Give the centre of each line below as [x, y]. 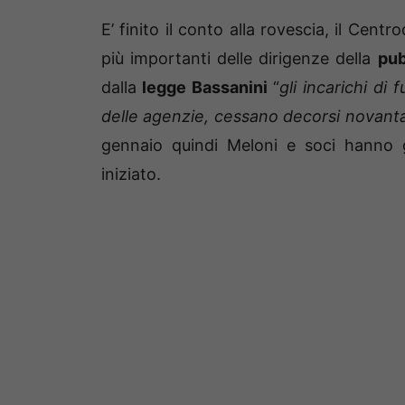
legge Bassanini [202, 88]
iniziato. [131, 174]
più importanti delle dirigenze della [240, 59]
